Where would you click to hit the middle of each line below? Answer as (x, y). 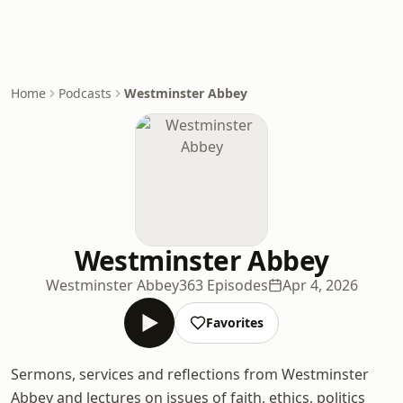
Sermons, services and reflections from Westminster (190, 374)
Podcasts (85, 93)
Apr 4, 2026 (320, 285)
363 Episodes (223, 285)
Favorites (235, 322)
